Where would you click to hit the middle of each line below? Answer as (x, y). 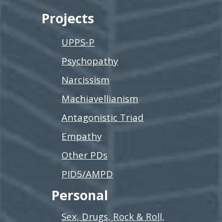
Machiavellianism (100, 98)
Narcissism (86, 79)
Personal (80, 195)
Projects (68, 18)
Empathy (82, 136)
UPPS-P (78, 42)
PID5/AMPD (87, 173)
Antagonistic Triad (103, 117)
